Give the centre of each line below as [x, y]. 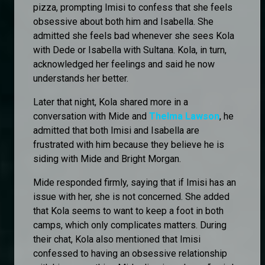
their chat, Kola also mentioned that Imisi [117, 239]
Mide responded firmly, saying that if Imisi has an [135, 182]
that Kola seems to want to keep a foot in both [128, 211]
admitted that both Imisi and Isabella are [116, 130]
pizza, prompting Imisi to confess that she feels [133, 7]
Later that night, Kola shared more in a [111, 102]
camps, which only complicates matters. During [130, 225]
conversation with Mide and [91, 116]
